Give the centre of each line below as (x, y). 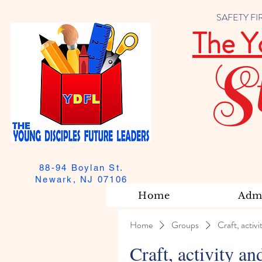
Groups (185, 225)
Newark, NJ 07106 (81, 179)
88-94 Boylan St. (81, 168)
